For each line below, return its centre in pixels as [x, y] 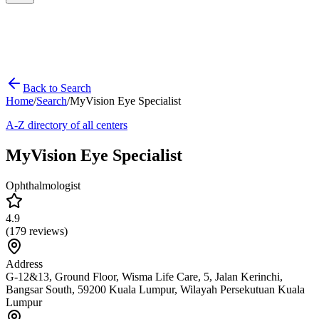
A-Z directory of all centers [67, 125]
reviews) [47, 231]
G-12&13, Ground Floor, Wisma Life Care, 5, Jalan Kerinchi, [144, 276]
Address [24, 263]
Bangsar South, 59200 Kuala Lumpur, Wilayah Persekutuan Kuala [155, 289]
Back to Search [57, 88]
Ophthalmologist [43, 185]
